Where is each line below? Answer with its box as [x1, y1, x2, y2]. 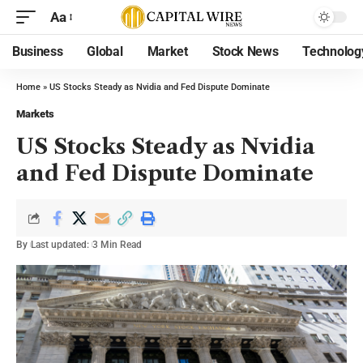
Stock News [211, 44, 279, 59]
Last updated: [31, 239, 89, 250]
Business [12, 44, 63, 59]
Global [87, 44, 123, 59]
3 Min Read [92, 239, 142, 250]
